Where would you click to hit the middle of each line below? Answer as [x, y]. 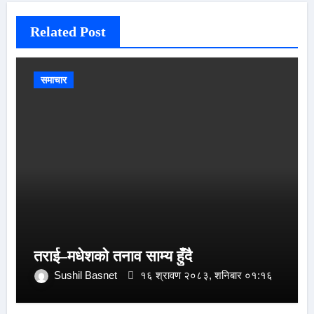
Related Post [68, 31]
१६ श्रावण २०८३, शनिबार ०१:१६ [206, 275]
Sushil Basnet [87, 275]
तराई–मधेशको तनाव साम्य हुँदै [112, 256]
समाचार [53, 80]
